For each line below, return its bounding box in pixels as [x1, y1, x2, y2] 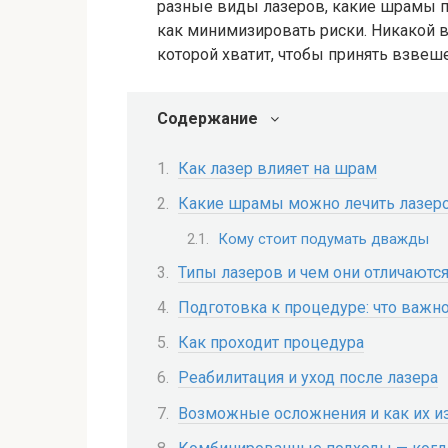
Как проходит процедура [178, 333, 364, 353]
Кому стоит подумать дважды [218, 229, 429, 248]
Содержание [157, 109, 258, 128]
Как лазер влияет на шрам [178, 159, 377, 179]
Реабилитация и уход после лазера [178, 368, 438, 388]
